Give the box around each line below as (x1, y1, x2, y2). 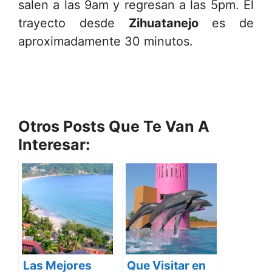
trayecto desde (18, 15, 129, 30)
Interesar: (18, 135, 90, 154)
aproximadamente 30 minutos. (18, 33, 193, 49)
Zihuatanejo (128, 15, 199, 30)
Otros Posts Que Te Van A (18, 117, 209, 135)
